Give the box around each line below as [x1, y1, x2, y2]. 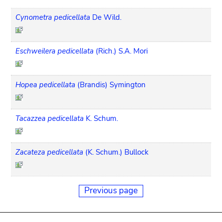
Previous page [84, 184, 138, 196]
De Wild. [92, 12, 122, 22]
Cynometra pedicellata [15, 12, 91, 22]
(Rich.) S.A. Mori [96, 46, 148, 56]
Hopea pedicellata [15, 79, 76, 90]
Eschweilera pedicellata [15, 46, 94, 56]
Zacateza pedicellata [15, 147, 84, 157]
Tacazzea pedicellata [15, 113, 84, 123]
